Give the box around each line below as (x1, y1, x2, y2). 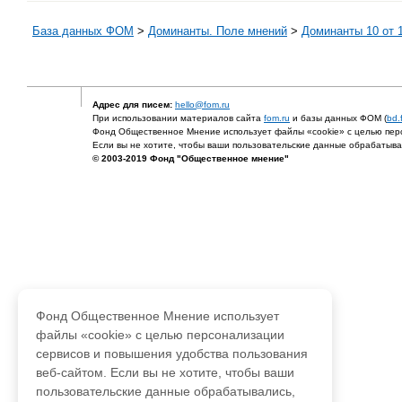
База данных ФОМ (32, 23, 134, 38)
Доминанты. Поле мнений (148, 23, 287, 38)
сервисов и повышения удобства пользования (36, 346, 308, 361)
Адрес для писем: (92, 100, 172, 109)
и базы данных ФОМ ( (290, 113, 387, 123)
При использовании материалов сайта (92, 113, 264, 123)
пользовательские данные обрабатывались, (36, 384, 295, 398)
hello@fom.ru (175, 100, 230, 109)
